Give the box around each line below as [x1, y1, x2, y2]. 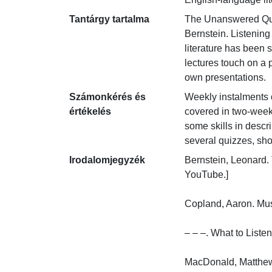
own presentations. [185, 72, 266, 83]
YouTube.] [185, 169, 228, 180]
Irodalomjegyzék [69, 155, 145, 165]
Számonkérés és [69, 92, 146, 102]
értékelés [69, 106, 111, 117]
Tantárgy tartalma [69, 14, 149, 24]
